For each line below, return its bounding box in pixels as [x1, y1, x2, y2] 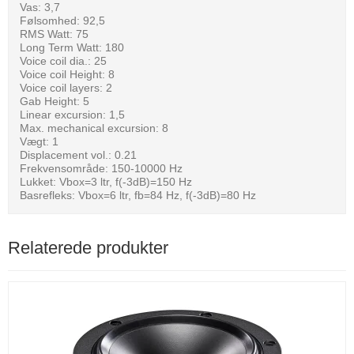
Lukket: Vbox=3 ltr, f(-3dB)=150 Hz [20, 175, 192, 188]
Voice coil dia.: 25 [20, 54, 107, 67]
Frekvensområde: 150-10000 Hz [20, 161, 183, 175]
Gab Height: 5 [20, 94, 89, 107]
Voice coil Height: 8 [20, 67, 115, 81]
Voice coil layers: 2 [20, 81, 112, 94]
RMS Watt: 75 [20, 27, 88, 40]
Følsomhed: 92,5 [20, 13, 105, 27]
